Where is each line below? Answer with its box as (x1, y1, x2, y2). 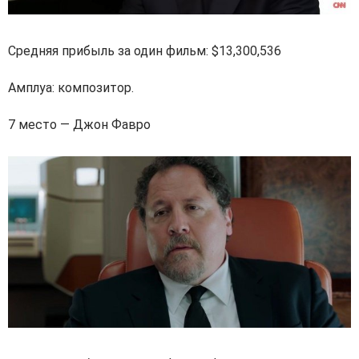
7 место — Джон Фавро (8, 116, 151, 132)
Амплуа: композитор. (8, 79, 134, 95)
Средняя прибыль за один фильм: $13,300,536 (8, 42, 281, 58)
